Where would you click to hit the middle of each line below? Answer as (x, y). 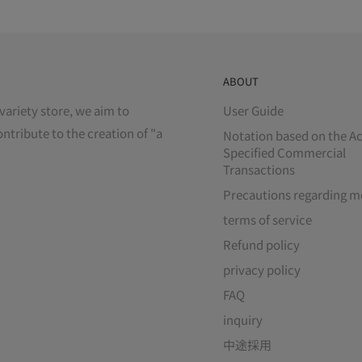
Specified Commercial (284, 153)
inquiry (243, 320)
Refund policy (261, 245)
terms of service (267, 220)
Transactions (259, 170)
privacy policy (262, 270)
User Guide (253, 111)
